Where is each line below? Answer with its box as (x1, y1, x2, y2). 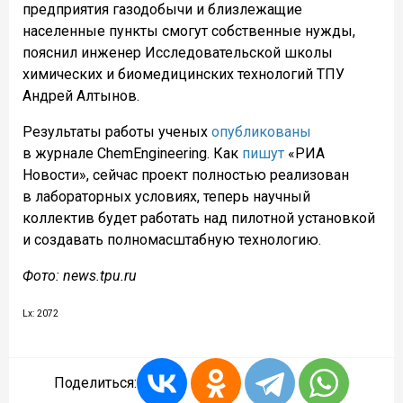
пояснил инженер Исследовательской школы (22, 43, 333, 61)
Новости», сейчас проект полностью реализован (22, 166, 349, 184)
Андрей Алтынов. (22, 86, 139, 104)
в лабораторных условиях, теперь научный (22, 187, 310, 205)
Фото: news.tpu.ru (22, 266, 137, 284)
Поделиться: (54, 373, 137, 391)
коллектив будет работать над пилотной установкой (22, 209, 375, 227)
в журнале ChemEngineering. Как (22, 144, 242, 162)
